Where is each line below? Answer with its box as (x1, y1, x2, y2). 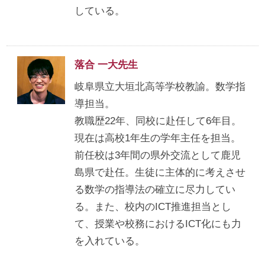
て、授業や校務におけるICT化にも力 (74, 217, 241, 230)
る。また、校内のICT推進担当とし (74, 200, 231, 212)
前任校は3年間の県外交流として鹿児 (74, 148, 241, 161)
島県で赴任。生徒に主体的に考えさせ (74, 166, 245, 178)
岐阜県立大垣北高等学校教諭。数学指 (74, 80, 245, 92)
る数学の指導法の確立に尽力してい (74, 183, 235, 195)
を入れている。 (74, 234, 145, 247)
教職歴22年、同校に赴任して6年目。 (74, 114, 241, 127)
